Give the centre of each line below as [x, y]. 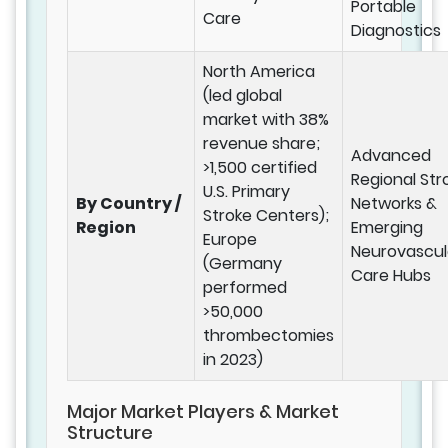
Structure [110, 433]
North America [259, 72]
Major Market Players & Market [203, 412]
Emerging [387, 228]
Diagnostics [396, 31]
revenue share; [261, 144]
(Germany [242, 264]
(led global [242, 96]
